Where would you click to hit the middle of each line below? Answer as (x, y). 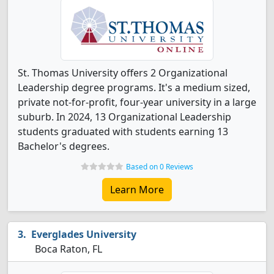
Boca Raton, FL (67, 249)
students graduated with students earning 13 (123, 131)
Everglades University (84, 234)
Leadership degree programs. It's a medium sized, (134, 87)
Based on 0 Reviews (160, 167)
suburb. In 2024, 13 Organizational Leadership (124, 117)
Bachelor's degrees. (64, 146)
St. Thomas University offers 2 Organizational (123, 73)
